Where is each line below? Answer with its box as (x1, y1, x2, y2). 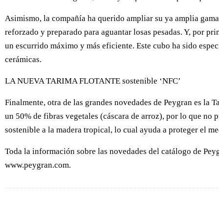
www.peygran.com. (5, 160, 71, 170)
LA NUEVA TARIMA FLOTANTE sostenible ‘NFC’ (5, 76, 181, 86)
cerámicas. (5, 54, 42, 64)
